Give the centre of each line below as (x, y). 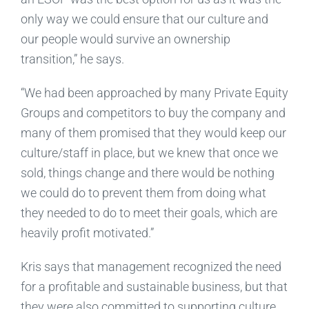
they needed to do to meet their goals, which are (149, 212)
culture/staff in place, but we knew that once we (149, 152)
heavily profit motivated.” (87, 232)
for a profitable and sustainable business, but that (154, 286)
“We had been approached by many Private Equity (154, 92)
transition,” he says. (72, 59)
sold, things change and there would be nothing (147, 172)
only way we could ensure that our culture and (144, 19)
